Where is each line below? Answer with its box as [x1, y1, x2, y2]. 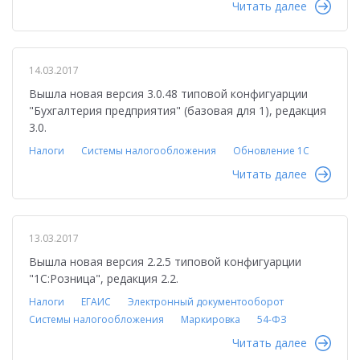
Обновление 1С [233, 144, 309, 157]
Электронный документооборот [128, 295, 284, 309]
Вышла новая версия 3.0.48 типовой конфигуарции [29, 86, 308, 101]
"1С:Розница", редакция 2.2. [29, 271, 178, 286]
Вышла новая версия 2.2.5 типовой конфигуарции [29, 254, 301, 269]
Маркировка [181, 313, 240, 326]
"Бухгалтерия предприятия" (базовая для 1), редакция [29, 103, 326, 118]
